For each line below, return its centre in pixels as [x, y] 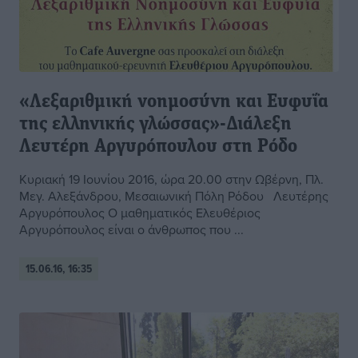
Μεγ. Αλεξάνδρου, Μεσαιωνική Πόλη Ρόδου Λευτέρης [174, 196]
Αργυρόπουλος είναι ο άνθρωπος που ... [131, 230]
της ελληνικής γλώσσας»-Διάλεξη [155, 125]
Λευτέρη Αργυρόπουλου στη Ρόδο [158, 147]
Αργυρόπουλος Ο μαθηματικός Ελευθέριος [140, 213]
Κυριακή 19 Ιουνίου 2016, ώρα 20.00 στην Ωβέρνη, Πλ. [171, 179]
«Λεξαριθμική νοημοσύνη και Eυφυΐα [174, 103]
